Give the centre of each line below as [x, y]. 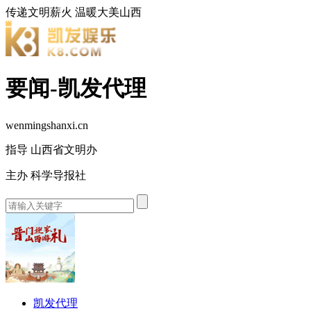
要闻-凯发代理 [76, 89]
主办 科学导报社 [46, 175]
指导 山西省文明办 [51, 149]
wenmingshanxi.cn [47, 125]
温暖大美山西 [108, 12]
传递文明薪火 [39, 12]
